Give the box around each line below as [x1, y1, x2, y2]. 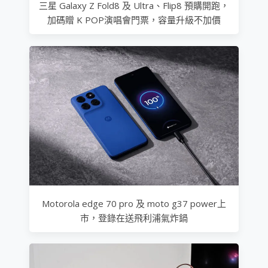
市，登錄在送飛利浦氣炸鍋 [80, 211, 188, 224]
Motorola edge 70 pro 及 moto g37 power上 [42, 197, 226, 209]
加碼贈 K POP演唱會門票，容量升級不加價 [47, 14, 221, 26]
